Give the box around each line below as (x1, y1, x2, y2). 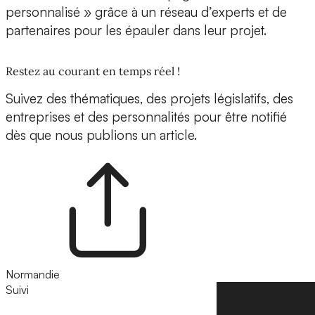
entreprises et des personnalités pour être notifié (6, 108, 287, 126)
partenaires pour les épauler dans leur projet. (6, 22, 270, 39)
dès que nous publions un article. (6, 127, 197, 144)
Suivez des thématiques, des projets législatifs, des (6, 90, 293, 108)
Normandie (6, 267, 60, 282)
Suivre (217, 283, 247, 297)
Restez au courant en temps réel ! (6, 64, 180, 79)
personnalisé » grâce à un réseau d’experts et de (6, 4, 287, 21)
